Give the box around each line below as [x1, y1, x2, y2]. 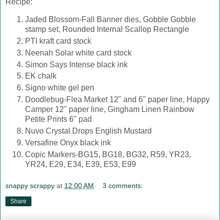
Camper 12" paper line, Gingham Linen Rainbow [25, 105, 194, 114]
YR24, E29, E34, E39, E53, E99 [25, 160, 136, 169]
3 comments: [103, 181, 143, 190]
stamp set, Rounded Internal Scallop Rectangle [25, 25, 189, 33]
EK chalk [25, 72, 56, 81]
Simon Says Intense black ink [25, 60, 128, 69]
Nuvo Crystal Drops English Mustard [25, 127, 152, 136]
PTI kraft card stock [25, 36, 91, 45]
